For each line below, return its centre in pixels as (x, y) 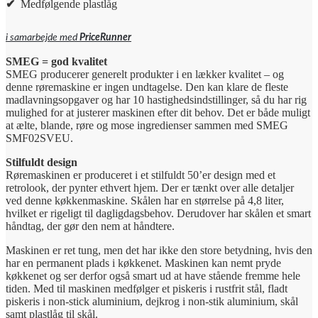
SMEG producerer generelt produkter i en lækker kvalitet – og (145, 75)
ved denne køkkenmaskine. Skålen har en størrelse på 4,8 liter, (145, 201)
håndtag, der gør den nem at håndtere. (90, 226)
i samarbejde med (43, 38)
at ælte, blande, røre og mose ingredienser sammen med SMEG (147, 126)
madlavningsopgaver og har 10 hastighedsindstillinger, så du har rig (156, 100)
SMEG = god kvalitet (56, 62)
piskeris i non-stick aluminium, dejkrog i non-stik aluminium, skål (152, 302)
